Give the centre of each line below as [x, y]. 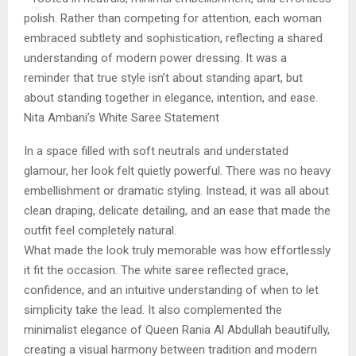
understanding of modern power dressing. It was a [155, 58]
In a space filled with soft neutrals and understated [156, 151]
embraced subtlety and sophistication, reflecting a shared [173, 38]
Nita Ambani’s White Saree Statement [122, 117]
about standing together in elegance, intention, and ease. [171, 97]
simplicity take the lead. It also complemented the [153, 310]
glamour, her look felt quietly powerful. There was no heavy [177, 170]
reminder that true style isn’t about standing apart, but [163, 77]
